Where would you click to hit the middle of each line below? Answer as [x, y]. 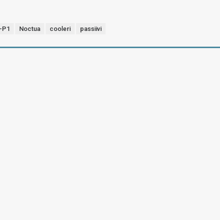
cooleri [60, 29]
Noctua [30, 29]
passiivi [91, 29]
